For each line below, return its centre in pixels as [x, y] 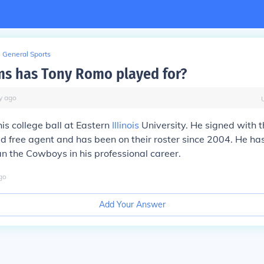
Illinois [126, 125]
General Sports [27, 54]
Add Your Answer [132, 204]
